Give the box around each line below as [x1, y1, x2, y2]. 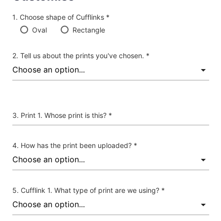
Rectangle [72, 26, 105, 35]
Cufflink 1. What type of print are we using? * [20, 186, 165, 195]
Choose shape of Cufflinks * [19, 13, 110, 22]
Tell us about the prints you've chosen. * [20, 51, 149, 60]
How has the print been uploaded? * [20, 141, 137, 150]
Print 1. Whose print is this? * [20, 111, 112, 120]
